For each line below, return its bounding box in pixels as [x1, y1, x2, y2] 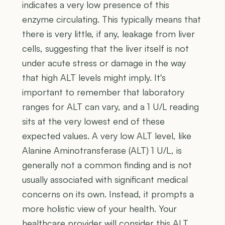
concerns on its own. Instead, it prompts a [22, 188, 194, 199]
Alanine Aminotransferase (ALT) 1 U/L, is [22, 144, 182, 156]
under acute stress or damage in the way [22, 57, 186, 68]
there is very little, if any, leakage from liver [22, 28, 195, 39]
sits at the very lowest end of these [22, 115, 165, 127]
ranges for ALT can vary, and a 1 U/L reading [22, 100, 199, 112]
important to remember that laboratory [22, 86, 184, 97]
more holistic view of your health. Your [22, 202, 177, 214]
